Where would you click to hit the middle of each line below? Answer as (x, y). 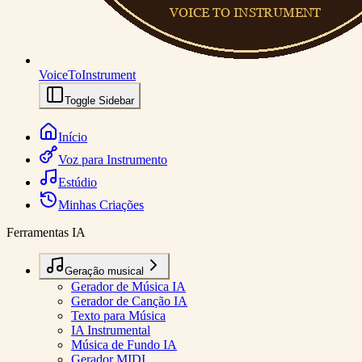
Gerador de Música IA (128, 286)
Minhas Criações (101, 205)
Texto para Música (118, 316)
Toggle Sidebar (99, 101)
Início (73, 137)
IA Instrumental (111, 330)
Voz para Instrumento (113, 160)
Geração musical (104, 271)
